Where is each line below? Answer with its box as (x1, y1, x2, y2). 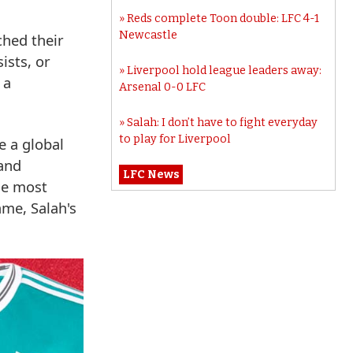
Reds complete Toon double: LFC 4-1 (127, 11, 320, 25)
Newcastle (119, 28, 178, 42)
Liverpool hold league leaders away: (127, 63, 322, 77)
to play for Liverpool (119, 132, 232, 146)
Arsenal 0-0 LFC (119, 80, 206, 94)
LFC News (122, 167, 180, 181)
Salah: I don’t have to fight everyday (127, 115, 318, 129)
